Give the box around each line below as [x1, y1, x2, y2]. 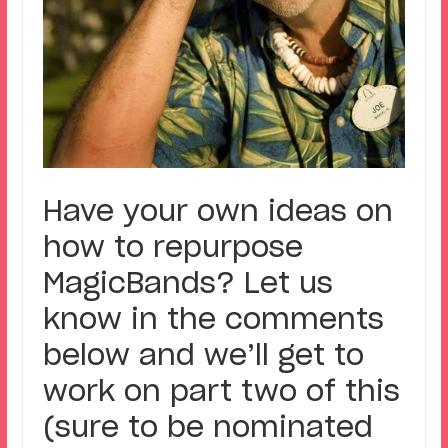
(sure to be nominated [42, 414, 373, 443]
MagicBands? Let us [42, 270, 333, 299]
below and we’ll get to [42, 342, 364, 371]
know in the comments [42, 306, 384, 335]
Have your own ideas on [42, 198, 393, 227]
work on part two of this [42, 378, 400, 407]
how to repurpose [42, 234, 303, 263]
